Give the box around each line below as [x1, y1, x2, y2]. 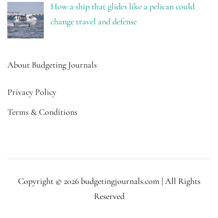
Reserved [93, 191, 125, 202]
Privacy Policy [7, 87, 56, 98]
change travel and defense [50, 16, 137, 27]
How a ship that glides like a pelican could [50, 1, 195, 12]
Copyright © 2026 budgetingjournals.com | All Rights [18, 176, 200, 187]
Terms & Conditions [7, 107, 77, 118]
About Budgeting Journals [7, 59, 97, 71]
